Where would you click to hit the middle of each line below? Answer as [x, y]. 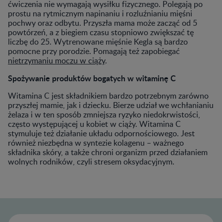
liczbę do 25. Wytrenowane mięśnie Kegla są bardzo [98, 41]
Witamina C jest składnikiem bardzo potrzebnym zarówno [108, 95]
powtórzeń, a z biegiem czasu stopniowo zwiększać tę [101, 32]
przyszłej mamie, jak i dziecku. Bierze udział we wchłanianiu [111, 105]
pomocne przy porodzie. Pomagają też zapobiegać [94, 51]
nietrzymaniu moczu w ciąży [56, 60]
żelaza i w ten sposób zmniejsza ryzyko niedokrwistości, [104, 114]
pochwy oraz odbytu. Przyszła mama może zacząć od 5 [103, 23]
